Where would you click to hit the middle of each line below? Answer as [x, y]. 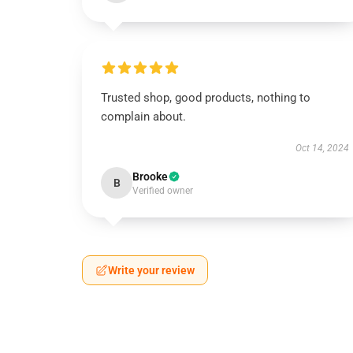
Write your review [151, 270]
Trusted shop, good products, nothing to [206, 98]
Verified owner [163, 191]
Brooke [150, 176]
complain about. [143, 117]
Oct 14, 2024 [322, 148]
